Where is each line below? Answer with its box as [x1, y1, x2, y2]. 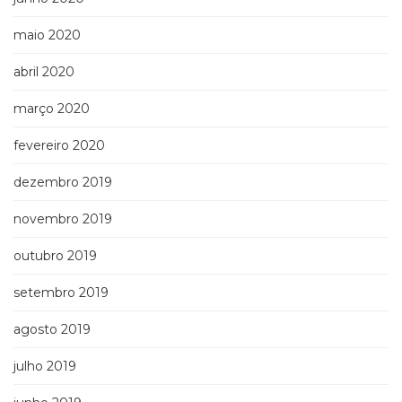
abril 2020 [13, 64, 74, 81]
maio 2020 [13, 27, 81, 44]
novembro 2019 [13, 211, 112, 228]
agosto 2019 [13, 321, 91, 338]
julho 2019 [13, 358, 76, 375]
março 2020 [13, 100, 90, 118]
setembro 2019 [13, 284, 109, 301]
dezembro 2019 [13, 174, 112, 191]
